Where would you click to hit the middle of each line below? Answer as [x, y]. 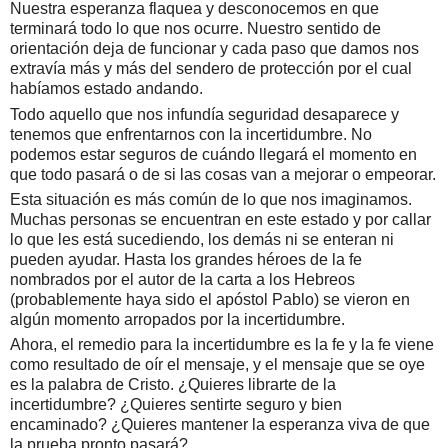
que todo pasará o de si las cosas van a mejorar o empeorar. [223, 174]
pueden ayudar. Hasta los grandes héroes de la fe [186, 260]
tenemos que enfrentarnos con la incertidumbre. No [191, 134]
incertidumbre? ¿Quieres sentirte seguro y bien [176, 405]
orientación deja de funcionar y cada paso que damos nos [214, 49]
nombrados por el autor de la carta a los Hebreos [182, 280]
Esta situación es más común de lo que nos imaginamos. [211, 200]
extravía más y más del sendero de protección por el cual [211, 69]
